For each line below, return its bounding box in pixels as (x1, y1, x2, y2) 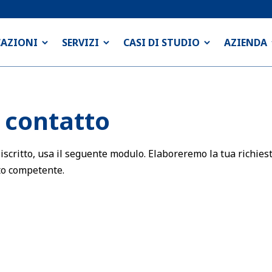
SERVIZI (62, 36, 99, 49)
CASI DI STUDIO (123, 36, 200, 49)
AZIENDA (224, 36, 267, 49)
